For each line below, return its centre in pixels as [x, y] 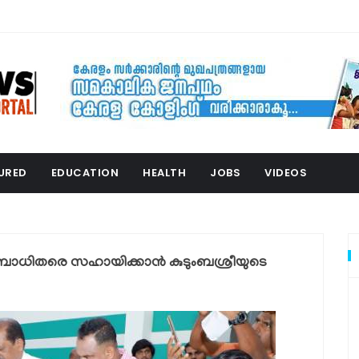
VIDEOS [286, 173]
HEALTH [164, 173]
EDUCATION [85, 173]
